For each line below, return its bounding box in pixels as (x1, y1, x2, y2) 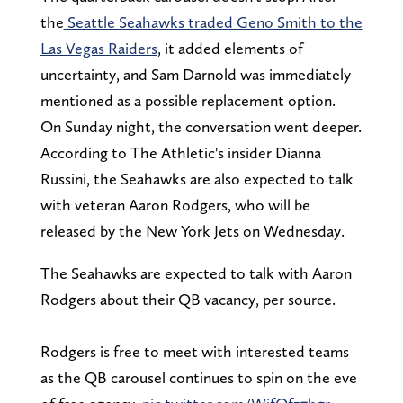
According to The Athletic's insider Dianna (40, 142, 321, 162)
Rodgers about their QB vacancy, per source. (40, 289, 336, 309)
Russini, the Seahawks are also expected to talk (40, 168, 354, 188)
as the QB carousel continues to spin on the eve (40, 367, 357, 387)
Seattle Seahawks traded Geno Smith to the (63, 12, 363, 31)
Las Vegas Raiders (40, 38, 157, 58)
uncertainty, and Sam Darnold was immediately (40, 64, 351, 84)
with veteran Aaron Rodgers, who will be (40, 194, 310, 214)
